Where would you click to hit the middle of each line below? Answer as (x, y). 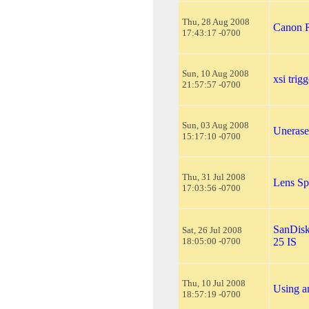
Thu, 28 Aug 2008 (216, 21)
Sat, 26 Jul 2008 (212, 230)
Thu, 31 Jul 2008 (214, 177)
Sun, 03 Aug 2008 (216, 125)
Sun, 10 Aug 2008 (216, 73)
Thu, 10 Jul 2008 (214, 283)
